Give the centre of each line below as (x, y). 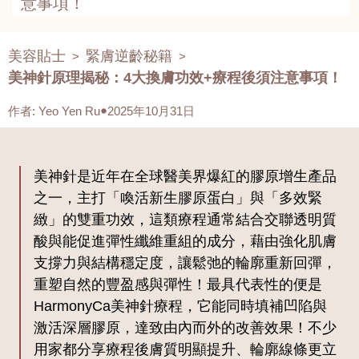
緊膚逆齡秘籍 (129, 56)
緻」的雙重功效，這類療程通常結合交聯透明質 (185, 220)
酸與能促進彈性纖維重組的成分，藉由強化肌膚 (185, 242)
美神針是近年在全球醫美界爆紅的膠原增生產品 (185, 177)
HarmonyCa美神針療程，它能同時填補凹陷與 (180, 307)
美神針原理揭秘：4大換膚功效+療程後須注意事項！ (175, 78)
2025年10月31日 (151, 111)
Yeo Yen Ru (69, 111)
